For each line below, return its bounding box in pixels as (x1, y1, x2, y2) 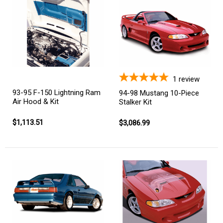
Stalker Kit (119, 97, 152, 107)
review (179, 74, 200, 84)
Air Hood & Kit (12, 97, 59, 107)
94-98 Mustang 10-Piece (119, 88, 199, 98)
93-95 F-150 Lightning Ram (12, 88, 101, 98)
